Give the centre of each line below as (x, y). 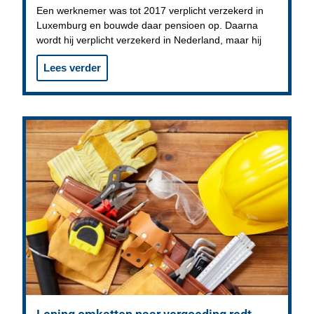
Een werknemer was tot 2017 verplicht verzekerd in (150, 11)
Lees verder (73, 68)
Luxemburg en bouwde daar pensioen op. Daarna (148, 26)
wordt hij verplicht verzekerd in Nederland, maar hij (149, 40)
